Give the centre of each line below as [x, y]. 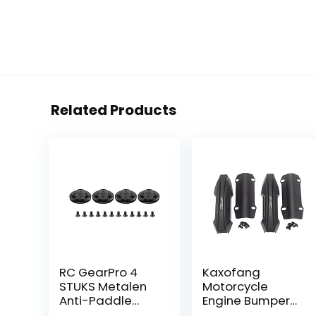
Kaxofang [232, 272]
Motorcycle [236, 286]
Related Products [114, 110]
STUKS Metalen [103, 286]
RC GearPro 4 [98, 272]
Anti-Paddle [95, 300]
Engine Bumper [247, 300]
